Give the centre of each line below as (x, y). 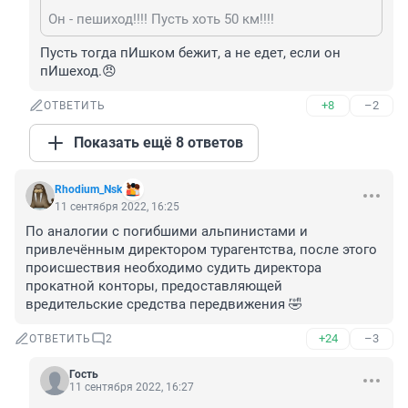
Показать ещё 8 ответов (158, 143)
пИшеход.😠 (78, 71)
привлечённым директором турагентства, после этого (201, 250)
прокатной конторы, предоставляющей (154, 286)
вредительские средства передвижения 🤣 (164, 305)
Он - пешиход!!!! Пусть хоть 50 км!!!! (161, 20)
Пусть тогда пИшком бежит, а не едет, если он (190, 53)
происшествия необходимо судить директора (173, 268)
